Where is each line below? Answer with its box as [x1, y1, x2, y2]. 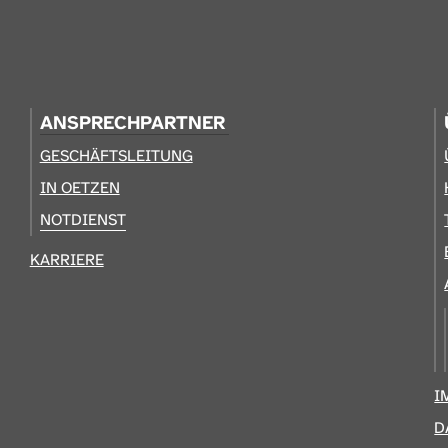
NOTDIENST [39, 208, 126, 230]
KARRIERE [29, 248, 104, 270]
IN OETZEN [39, 176, 120, 198]
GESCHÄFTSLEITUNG [39, 144, 193, 166]
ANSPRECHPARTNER [39, 109, 225, 135]
